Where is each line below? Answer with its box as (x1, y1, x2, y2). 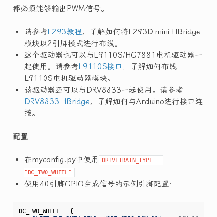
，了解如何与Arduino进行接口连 (89, 97, 203, 107)
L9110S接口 (78, 62, 123, 72)
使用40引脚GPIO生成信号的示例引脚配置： (24, 179, 177, 189)
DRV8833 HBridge (24, 97, 90, 107)
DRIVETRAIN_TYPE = (101, 157, 159, 164)
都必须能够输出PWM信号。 (12, 4, 108, 14)
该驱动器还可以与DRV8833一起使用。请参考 (24, 85, 183, 95)
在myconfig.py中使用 (24, 155, 99, 165)
